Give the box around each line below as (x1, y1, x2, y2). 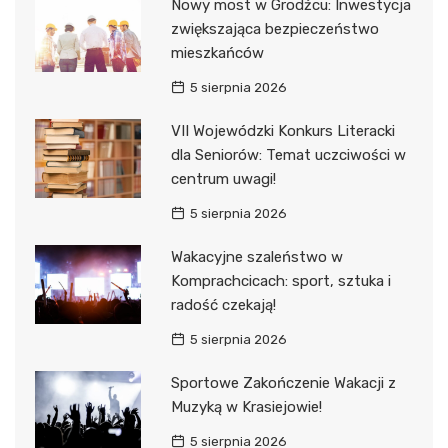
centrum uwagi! (170, 169, 276, 188)
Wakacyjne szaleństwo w (170, 247, 343, 266)
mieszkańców (170, 43, 264, 62)
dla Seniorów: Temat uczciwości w (170, 145, 406, 164)
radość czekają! (170, 295, 276, 314)
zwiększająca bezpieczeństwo (170, 19, 379, 38)
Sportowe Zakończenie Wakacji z (170, 373, 396, 392)
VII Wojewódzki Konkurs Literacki (170, 121, 395, 140)
